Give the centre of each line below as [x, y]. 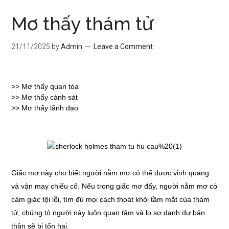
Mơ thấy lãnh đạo [50, 108]
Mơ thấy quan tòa [50, 86]
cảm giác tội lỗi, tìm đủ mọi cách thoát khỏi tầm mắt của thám [111, 199]
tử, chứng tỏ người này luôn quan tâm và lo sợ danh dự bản [108, 213]
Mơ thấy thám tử [83, 24]
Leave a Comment [123, 47]
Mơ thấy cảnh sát [50, 97]
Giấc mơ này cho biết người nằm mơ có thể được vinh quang [110, 173]
